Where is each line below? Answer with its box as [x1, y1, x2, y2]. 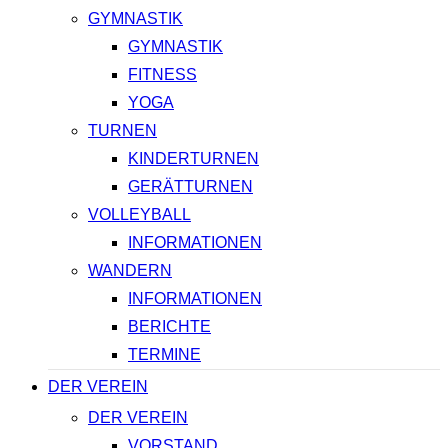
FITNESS [128, 66, 197, 84]
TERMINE [128, 346, 201, 364]
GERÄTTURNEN [128, 178, 253, 196]
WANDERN [88, 262, 172, 280]
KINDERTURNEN [128, 150, 259, 168]
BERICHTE [128, 318, 211, 336]
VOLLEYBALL [88, 206, 191, 224]
